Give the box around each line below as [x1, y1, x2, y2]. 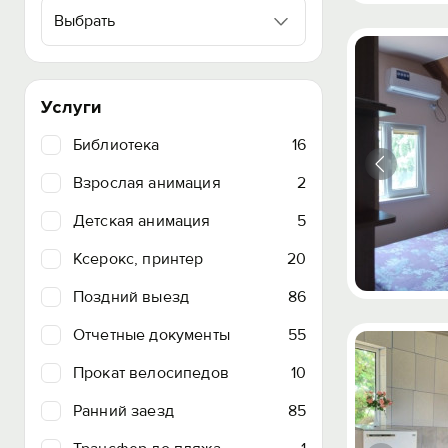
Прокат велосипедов [73, 363, 229, 383]
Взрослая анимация [73, 173, 221, 193]
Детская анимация [73, 211, 211, 231]
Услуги [41, 96, 103, 118]
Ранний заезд [73, 401, 174, 421]
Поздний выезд [73, 287, 190, 307]
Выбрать [54, 11, 115, 31]
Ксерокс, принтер [73, 249, 204, 269]
